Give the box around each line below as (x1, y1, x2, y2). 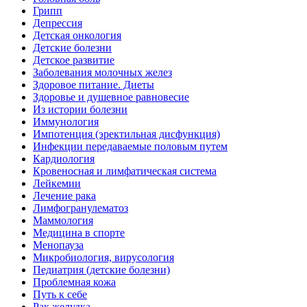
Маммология (33, 214, 93, 226)
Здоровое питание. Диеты (33, 79, 154, 90)
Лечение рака (33, 190, 96, 201)
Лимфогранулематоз (33, 202, 128, 214)
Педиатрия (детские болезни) (33, 264, 170, 275)
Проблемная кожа (33, 276, 116, 288)
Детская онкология (33, 29, 121, 41)
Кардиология (33, 153, 95, 164)
